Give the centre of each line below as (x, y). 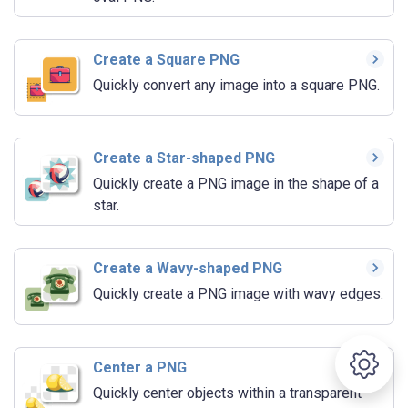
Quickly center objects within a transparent (227, 393)
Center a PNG (140, 368)
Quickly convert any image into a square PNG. (236, 85)
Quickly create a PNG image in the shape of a (236, 184)
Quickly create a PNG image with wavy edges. (238, 294)
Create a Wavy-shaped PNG (188, 269)
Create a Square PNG (166, 59)
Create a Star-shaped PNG (184, 158)
